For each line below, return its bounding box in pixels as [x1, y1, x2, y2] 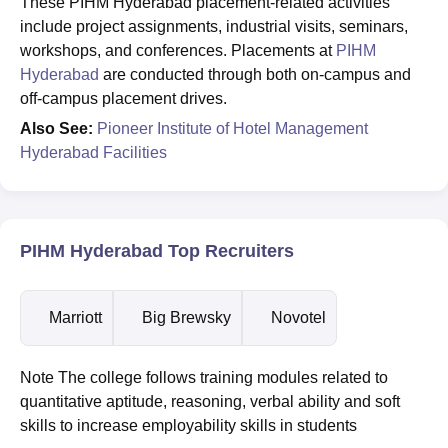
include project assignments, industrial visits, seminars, [20, 17, 408, 35]
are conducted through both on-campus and [99, 65, 411, 83]
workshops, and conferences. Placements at [20, 41, 336, 59]
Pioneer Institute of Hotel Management [97, 119, 368, 137]
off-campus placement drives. [20, 89, 231, 107]
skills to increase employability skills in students [20, 416, 357, 434]
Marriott [49, 308, 102, 326]
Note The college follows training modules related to [20, 368, 388, 386]
